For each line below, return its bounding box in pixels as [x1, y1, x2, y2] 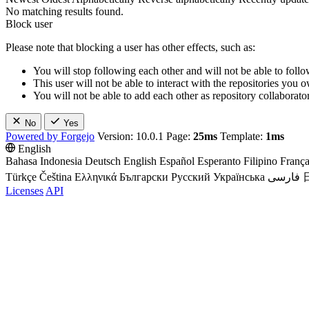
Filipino [243, 155, 277, 167]
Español [159, 155, 195, 167]
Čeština [39, 171, 72, 183]
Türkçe [6, 171, 37, 183]
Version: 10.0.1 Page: [94, 130, 193, 142]
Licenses [6, 185, 43, 197]
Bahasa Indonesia [6, 155, 82, 167]
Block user [6, 18, 52, 30]
